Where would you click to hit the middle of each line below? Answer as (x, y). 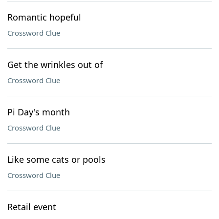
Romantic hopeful (44, 17)
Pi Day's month (39, 112)
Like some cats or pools (56, 159)
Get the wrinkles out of (55, 65)
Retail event (32, 207)
